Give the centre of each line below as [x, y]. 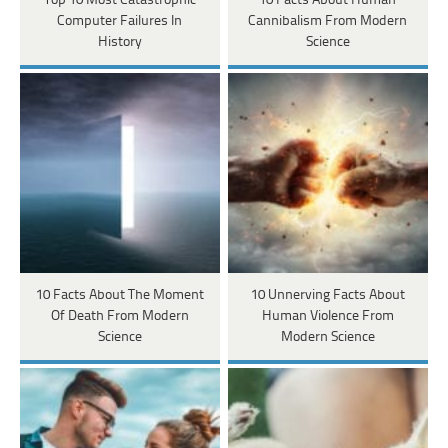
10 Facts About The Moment [119, 295]
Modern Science [327, 337]
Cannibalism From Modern [328, 21]
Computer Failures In [120, 21]
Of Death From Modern [119, 316]
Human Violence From [327, 316]
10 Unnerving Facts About [327, 295]
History [119, 42]
